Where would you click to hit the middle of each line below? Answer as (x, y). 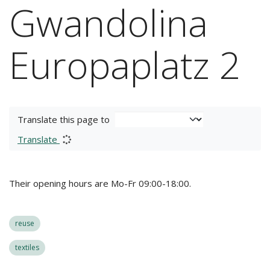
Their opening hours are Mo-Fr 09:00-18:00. (100, 183)
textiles (27, 247)
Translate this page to (64, 119)
